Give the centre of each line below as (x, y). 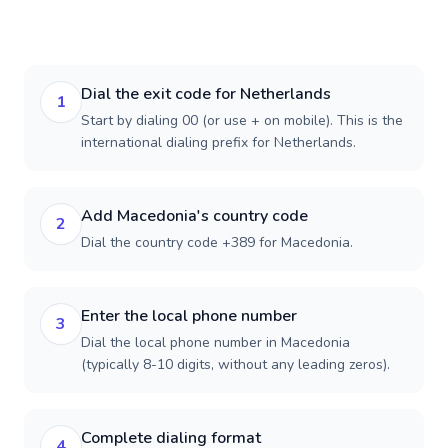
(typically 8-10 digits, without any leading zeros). (235, 364)
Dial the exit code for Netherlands (206, 94)
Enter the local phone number (189, 316)
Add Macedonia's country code (194, 216)
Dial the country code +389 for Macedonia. (217, 242)
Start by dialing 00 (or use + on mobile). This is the (242, 120)
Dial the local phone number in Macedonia (215, 342)
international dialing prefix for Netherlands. (218, 142)
